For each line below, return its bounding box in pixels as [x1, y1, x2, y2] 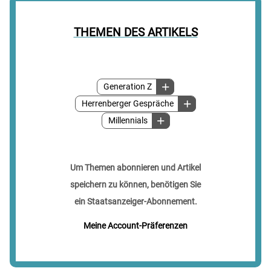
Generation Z [103, 82, 152, 93]
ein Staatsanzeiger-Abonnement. [74, 197, 197, 207]
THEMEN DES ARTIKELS [73, 25, 198, 40]
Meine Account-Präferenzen [83, 221, 188, 231]
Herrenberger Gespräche [82, 99, 174, 109]
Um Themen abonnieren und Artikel [70, 163, 201, 173]
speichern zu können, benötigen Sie [70, 180, 201, 190]
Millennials [108, 116, 148, 126]
